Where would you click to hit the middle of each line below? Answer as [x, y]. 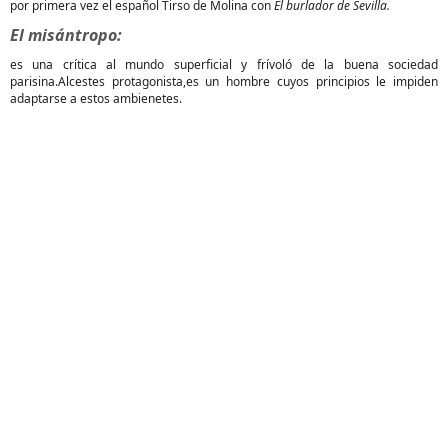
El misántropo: [66, 35]
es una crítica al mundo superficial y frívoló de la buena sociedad [224, 64]
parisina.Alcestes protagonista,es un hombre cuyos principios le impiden [224, 81]
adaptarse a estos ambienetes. [96, 98]
